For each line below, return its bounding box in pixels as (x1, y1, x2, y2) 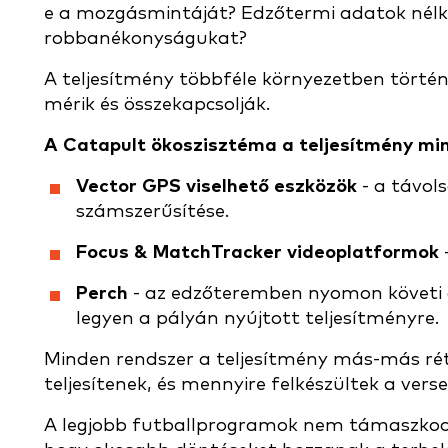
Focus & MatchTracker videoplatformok (76, 243, 439, 262)
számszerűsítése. (76, 202, 229, 221)
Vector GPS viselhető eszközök (76, 177, 357, 196)
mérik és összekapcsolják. (44, 95, 270, 114)
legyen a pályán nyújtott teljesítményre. (76, 309, 439, 328)
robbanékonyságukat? (44, 29, 247, 48)
